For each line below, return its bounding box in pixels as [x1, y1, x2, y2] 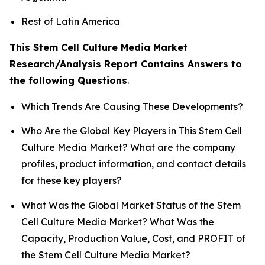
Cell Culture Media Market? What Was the [21, 215, 214, 228]
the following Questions [9, 74, 127, 86]
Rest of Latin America [21, 15, 120, 27]
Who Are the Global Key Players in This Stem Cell [21, 125, 242, 137]
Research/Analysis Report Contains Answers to [9, 57, 242, 70]
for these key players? [21, 174, 122, 187]
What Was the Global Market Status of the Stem [21, 199, 241, 211]
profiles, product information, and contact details [21, 158, 246, 170]
